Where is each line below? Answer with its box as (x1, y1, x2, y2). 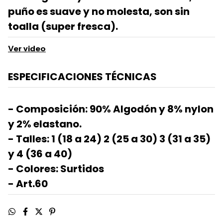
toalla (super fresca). (8, 19, 118, 34)
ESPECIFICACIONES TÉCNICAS (8, 70, 157, 84)
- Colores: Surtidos (8, 162, 104, 176)
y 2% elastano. (8, 117, 82, 131)
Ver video (8, 43, 46, 54)
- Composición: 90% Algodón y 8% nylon (8, 102, 214, 116)
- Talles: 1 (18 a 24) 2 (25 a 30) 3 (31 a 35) (8, 132, 211, 146)
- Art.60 (8, 177, 48, 191)
